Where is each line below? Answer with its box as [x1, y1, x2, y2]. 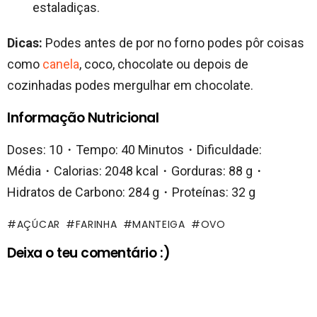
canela [42, 57, 79, 72]
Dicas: [7, 35, 42, 51]
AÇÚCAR [16, 217, 60, 232]
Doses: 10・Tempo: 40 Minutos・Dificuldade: [7, 142, 262, 158]
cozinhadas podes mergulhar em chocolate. [7, 78, 253, 93]
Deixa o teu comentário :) [7, 243, 171, 263]
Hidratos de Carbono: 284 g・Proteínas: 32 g [7, 185, 255, 200]
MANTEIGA [132, 217, 185, 232]
